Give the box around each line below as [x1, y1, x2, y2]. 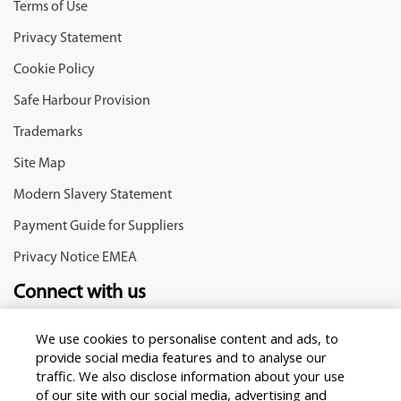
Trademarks [13, 125, 82, 140]
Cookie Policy [13, 63, 95, 77]
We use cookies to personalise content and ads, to [36, 328, 339, 347]
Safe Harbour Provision [13, 94, 150, 108]
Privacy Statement [13, 31, 122, 46]
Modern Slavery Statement [13, 188, 172, 202]
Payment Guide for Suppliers [13, 219, 183, 234]
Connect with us [13, 283, 146, 303]
